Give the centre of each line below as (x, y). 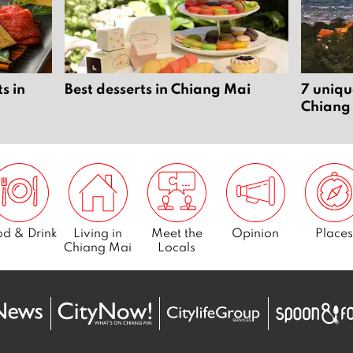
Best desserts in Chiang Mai (158, 89)
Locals (176, 247)
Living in (98, 233)
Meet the (176, 233)
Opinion (255, 233)
